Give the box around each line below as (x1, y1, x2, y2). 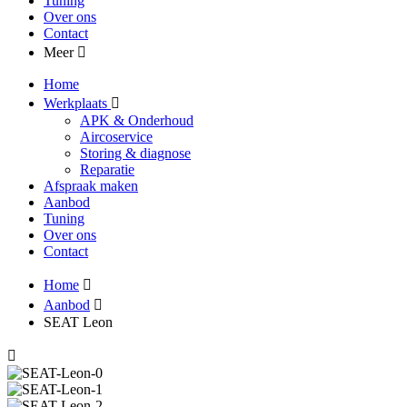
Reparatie (80, 162, 134, 177)
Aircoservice (80, 129, 153, 144)
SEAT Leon (44, 314, 113, 330)
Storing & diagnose (80, 145, 191, 161)
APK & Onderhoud (80, 113, 194, 128)
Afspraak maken (44, 178, 138, 194)
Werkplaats (44, 95, 111, 111)
